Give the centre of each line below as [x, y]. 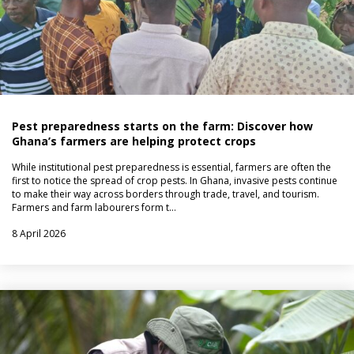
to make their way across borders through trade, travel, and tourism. [166, 194]
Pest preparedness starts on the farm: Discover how [162, 126]
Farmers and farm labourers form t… [94, 207]
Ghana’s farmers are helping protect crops [134, 141]
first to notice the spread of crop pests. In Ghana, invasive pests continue [175, 181]
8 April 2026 [39, 233]
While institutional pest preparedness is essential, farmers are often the [171, 167]
